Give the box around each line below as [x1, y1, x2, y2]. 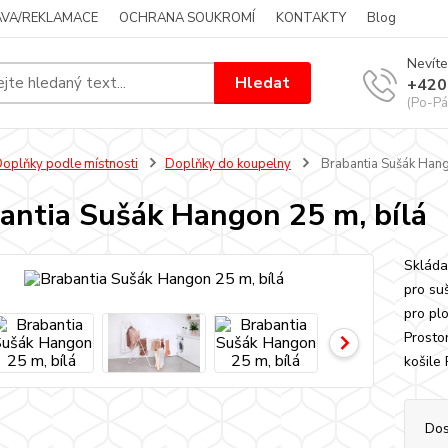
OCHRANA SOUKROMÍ [119, 9, 255, 27]
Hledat [235, 71, 291, 94]
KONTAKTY [276, 9, 346, 27]
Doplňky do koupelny [164, 155, 291, 173]
